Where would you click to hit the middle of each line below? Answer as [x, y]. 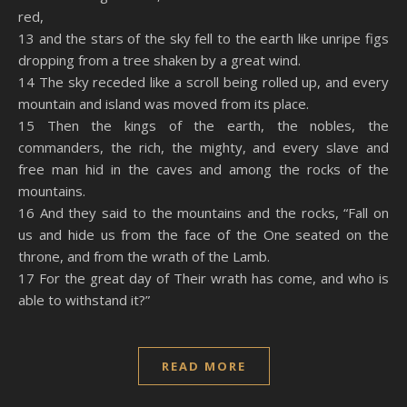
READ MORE [203, 366]
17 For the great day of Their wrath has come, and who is [203, 278]
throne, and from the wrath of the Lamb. [144, 256]
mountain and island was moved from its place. [164, 104]
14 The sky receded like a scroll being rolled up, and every [203, 82]
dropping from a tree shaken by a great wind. [159, 60]
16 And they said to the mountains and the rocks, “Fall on [203, 213]
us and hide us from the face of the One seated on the [203, 234]
